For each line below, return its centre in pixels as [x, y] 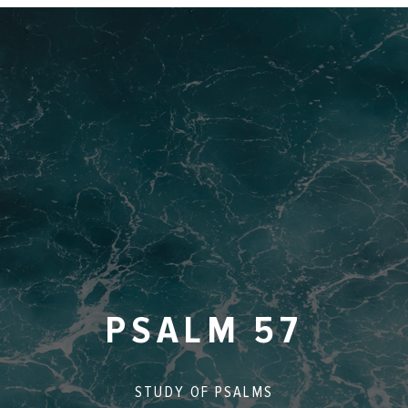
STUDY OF [175, 392]
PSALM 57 [204, 330]
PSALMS [244, 392]
